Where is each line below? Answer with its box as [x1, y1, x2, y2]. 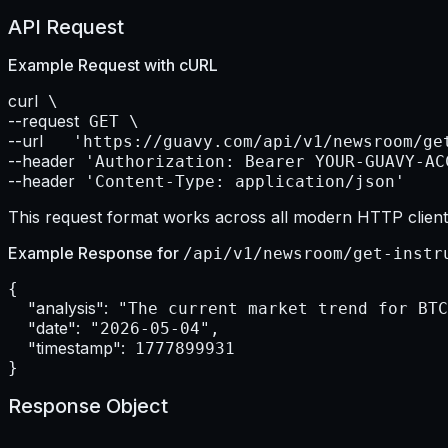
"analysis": [28, 298, 108, 319]
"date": [28, 318, 80, 339]
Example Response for [8, 243, 183, 264]
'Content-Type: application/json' [75, 172, 405, 192]
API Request [8, 14, 124, 39]
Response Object [8, 393, 168, 418]
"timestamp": [28, 338, 125, 359]
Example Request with [8, 55, 179, 76]
